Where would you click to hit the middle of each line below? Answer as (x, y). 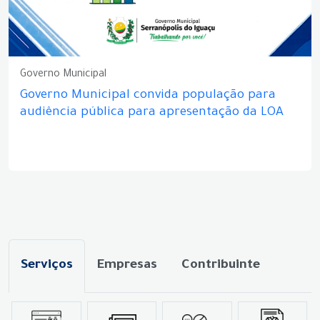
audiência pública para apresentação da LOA (152, 113)
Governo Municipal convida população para (148, 96)
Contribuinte (221, 265)
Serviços (47, 265)
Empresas (127, 265)
